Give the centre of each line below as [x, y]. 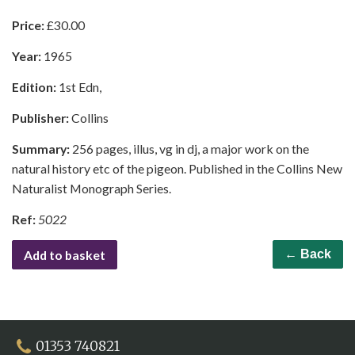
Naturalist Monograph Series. [92, 189]
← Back [308, 254]
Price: [29, 25]
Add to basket [65, 255]
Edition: [35, 87]
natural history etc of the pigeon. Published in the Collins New [177, 169]
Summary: [42, 149]
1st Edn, [80, 87]
